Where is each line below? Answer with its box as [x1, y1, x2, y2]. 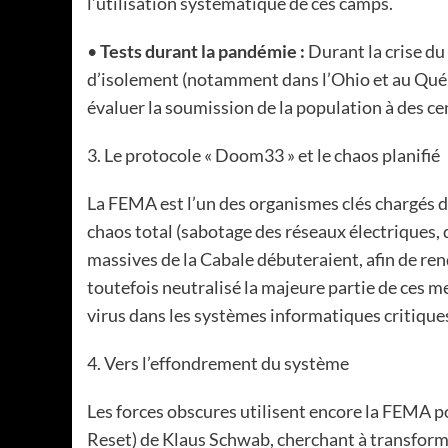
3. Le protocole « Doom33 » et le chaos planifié [87, 144, 440, 166]
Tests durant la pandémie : [100, 40, 305, 62]
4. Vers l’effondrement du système [87, 352, 349, 374]
